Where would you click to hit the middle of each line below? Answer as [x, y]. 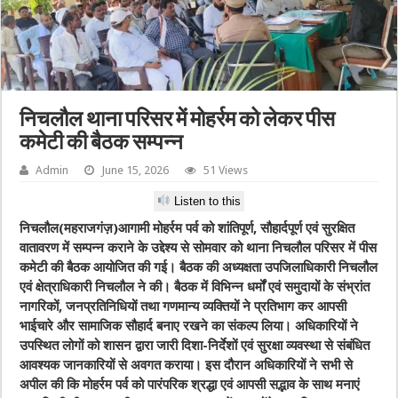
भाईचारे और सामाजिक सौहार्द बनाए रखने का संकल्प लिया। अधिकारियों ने [189, 326]
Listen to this [206, 202]
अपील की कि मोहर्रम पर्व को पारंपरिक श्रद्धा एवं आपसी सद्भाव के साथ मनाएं [190, 385]
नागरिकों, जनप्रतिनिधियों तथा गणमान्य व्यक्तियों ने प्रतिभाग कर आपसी [183, 307]
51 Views [226, 170]
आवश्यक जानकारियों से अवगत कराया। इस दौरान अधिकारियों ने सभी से [187, 366]
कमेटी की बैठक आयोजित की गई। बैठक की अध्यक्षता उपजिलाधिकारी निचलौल [199, 268]
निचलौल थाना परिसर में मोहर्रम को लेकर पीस [178, 120]
